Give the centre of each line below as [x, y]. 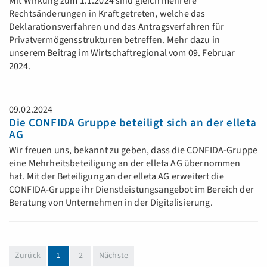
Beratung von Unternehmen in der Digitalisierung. [112, 203]
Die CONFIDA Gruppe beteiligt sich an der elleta [133, 123]
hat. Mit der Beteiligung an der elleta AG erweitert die [117, 176]
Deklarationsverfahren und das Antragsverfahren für [117, 27]
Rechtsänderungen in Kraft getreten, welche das [107, 14]
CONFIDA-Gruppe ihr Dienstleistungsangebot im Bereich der [131, 190]
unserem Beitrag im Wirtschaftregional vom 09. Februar [122, 53]
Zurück [28, 256]
